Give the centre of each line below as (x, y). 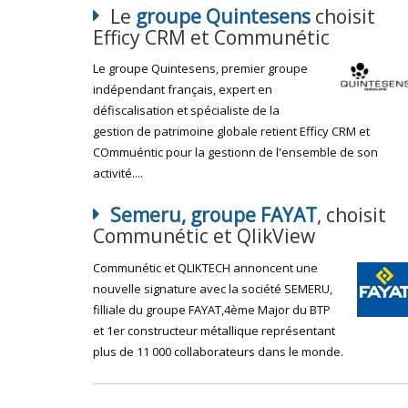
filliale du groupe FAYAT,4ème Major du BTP (212, 309)
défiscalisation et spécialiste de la (186, 110)
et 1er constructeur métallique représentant (214, 330)
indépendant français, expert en (183, 89)
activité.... (118, 173)
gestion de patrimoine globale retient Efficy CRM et (231, 131)
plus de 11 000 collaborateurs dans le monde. (218, 351)
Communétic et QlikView (204, 236)
